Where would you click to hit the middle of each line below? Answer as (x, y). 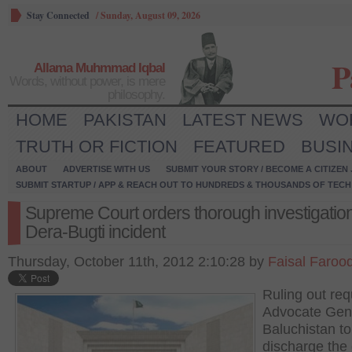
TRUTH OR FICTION (97, 147)
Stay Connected (58, 15)
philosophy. (136, 95)
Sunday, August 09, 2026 (150, 15)
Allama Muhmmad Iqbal (99, 68)
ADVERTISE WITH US (106, 169)
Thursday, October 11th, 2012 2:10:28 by (138, 262)
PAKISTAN (125, 120)
